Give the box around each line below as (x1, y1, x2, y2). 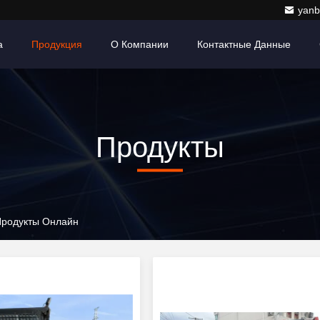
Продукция (31, 39, 82, 50)
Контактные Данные (197, 39, 291, 50)
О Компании (111, 39, 169, 50)
